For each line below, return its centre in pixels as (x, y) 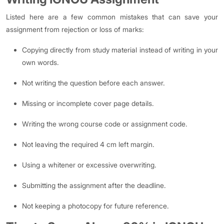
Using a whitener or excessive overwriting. (89, 165)
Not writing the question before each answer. (93, 83)
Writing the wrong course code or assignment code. (105, 124)
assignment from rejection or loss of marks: (75, 29)
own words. (40, 62)
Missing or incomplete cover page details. (88, 103)
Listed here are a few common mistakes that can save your (112, 17)
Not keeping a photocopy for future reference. (95, 206)
